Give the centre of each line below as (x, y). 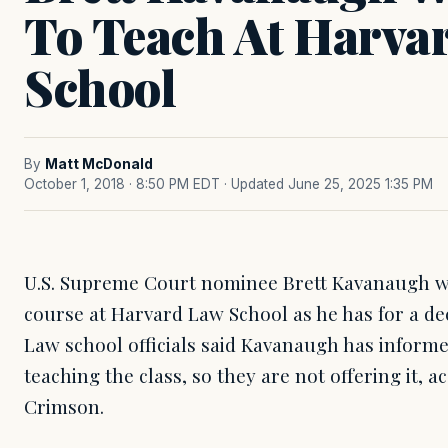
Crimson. (64, 406)
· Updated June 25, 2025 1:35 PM (328, 184)
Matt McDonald (99, 164)
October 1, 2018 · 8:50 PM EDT (122, 184)
